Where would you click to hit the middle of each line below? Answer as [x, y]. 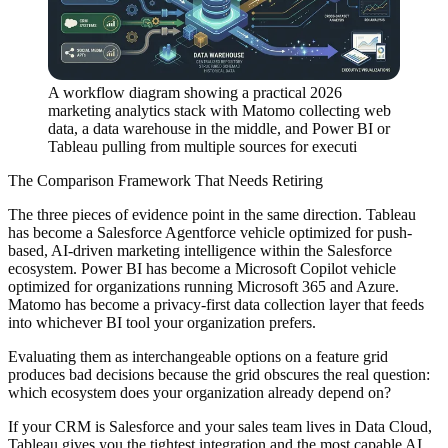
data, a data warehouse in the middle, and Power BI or [219, 129]
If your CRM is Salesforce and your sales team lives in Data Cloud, [220, 427]
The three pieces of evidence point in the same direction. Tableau [212, 215]
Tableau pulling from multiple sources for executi [202, 147]
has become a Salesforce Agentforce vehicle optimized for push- [210, 233]
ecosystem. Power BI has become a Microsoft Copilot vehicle [202, 269]
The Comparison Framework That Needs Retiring [165, 181]
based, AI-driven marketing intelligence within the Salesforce [200, 251]
